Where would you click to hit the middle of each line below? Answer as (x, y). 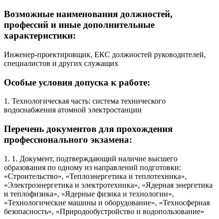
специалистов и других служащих (61, 63)
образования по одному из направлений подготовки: (92, 167)
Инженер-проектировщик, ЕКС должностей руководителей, (105, 54)
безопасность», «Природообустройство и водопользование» (104, 211)
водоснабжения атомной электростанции (73, 110)
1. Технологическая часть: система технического (85, 101)
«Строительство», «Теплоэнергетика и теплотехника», (95, 176)
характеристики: (40, 36)
